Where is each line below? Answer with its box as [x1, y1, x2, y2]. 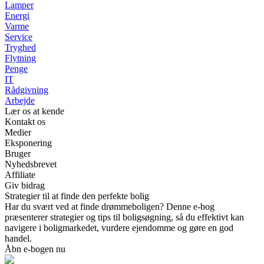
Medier [5, 127, 31, 138]
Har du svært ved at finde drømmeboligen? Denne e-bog [5, 202, 214, 212]
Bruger [5, 148, 31, 159]
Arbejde [5, 95, 35, 106]
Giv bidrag [5, 180, 45, 191]
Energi [5, 11, 29, 21]
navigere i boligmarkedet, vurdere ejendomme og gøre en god [5, 223, 233, 233]
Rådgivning [5, 85, 48, 95]
